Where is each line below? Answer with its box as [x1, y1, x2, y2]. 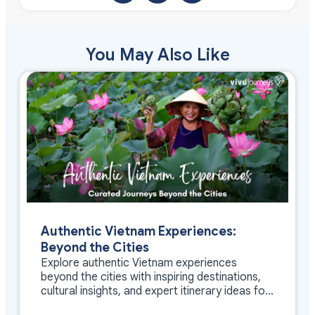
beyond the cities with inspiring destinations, [41, 270, 261, 285]
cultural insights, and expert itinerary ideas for [41, 284, 269, 299]
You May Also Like [85, 44, 230, 66]
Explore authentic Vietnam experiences [41, 256, 237, 271]
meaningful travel [41, 298, 126, 313]
